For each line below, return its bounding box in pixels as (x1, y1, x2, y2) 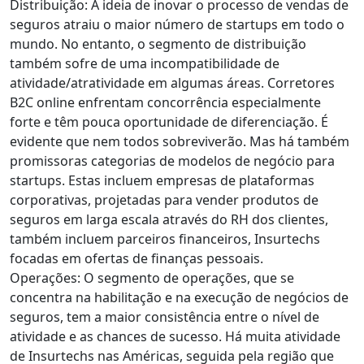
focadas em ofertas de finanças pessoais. (10, 249, 263, 268)
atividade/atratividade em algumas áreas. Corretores (10, 74, 335, 93)
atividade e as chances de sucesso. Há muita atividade (10, 327, 340, 346)
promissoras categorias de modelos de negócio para (10, 152, 335, 171)
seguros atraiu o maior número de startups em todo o (10, 15, 344, 34)
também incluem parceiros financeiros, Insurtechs (10, 230, 320, 249)
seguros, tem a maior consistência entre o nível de (10, 308, 319, 327)
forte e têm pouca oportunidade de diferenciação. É (10, 113, 328, 132)
